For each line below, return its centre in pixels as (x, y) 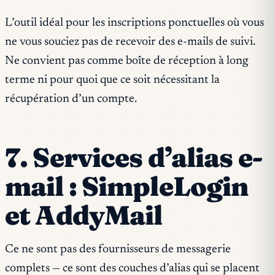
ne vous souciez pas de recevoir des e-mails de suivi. (130, 42)
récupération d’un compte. (71, 99)
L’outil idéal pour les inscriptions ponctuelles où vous (134, 23)
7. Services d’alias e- (134, 157)
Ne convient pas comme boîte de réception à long (127, 61)
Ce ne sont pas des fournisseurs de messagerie (118, 250)
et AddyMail (84, 215)
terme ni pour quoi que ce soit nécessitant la (112, 80)
